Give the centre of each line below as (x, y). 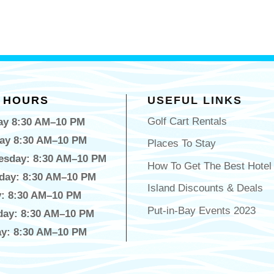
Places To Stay (181, 144)
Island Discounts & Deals (205, 188)
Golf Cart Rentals (187, 121)
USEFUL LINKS (194, 100)
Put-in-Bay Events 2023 (201, 210)
